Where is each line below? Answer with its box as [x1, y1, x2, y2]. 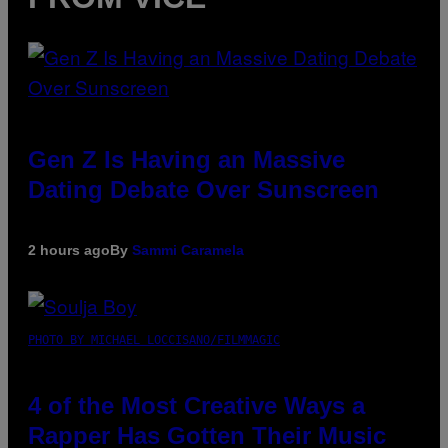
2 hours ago [28, 241, 110, 258]
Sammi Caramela [132, 241, 244, 258]
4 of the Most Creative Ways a [28, 391, 365, 419]
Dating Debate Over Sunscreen [28, 175, 379, 203]
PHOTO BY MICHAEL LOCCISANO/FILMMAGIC [28, 332, 280, 347]
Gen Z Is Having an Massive [28, 145, 345, 173]
